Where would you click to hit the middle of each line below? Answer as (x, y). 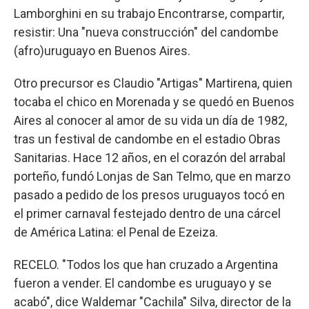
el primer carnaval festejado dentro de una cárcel (147, 214)
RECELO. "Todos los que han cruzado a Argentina (146, 265)
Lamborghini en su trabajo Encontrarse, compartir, (149, 14)
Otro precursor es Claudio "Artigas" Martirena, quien (153, 83)
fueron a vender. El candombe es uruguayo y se (143, 283)
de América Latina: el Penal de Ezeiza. (116, 232)
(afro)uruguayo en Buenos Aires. (102, 51)
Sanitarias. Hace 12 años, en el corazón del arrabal (150, 158)
